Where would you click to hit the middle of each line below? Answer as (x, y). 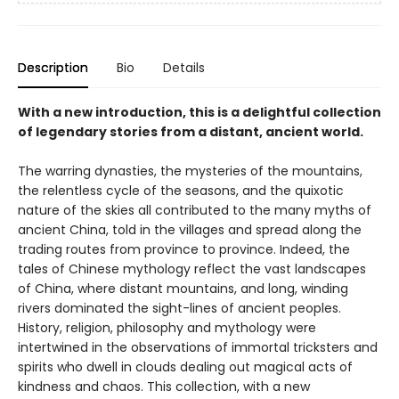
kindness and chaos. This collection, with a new (164, 387)
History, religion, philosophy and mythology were (167, 328)
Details (184, 68)
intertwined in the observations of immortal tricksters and (198, 347)
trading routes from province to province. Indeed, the (184, 249)
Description (53, 68)
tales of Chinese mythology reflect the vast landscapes (192, 269)
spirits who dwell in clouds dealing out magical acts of (185, 367)
